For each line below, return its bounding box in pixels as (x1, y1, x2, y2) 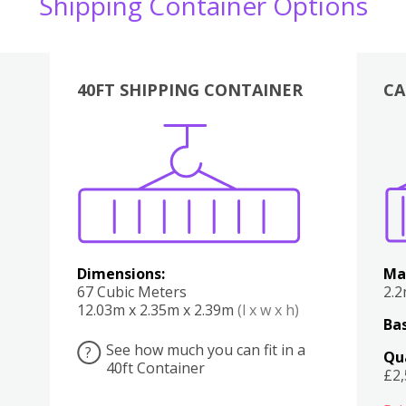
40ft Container (105, 357, 205, 378)
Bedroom (237, 142, 259, 162)
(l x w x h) (237, 299, 299, 320)
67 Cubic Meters (76, 281, 187, 302)
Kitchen (204, 142, 221, 162)
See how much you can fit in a (105, 339, 305, 360)
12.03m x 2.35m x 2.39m (76, 299, 237, 320)
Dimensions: (76, 263, 165, 284)
